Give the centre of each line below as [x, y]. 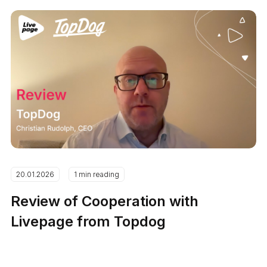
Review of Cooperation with [105, 201]
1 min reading [97, 174]
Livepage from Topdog [89, 221]
